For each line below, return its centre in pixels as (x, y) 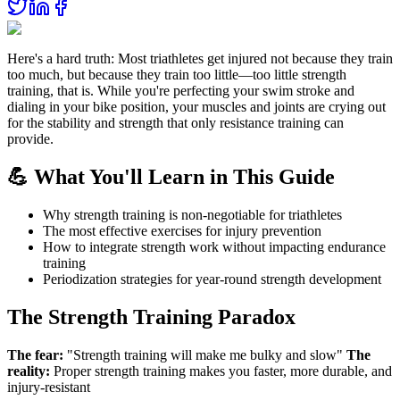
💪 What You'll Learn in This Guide (171, 177)
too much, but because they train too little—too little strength (177, 75)
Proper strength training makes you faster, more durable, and (221, 371)
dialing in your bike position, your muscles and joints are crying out (196, 107)
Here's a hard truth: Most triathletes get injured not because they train (200, 59)
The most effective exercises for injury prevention (182, 230)
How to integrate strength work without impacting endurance (214, 246)
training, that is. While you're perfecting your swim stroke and (181, 91)
